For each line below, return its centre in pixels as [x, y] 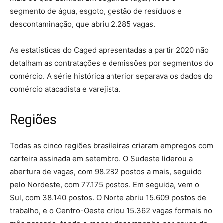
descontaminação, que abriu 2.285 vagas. [83, 24]
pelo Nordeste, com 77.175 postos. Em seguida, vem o [105, 184]
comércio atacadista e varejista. [65, 89]
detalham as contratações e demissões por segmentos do [111, 63]
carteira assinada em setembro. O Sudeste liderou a [101, 158]
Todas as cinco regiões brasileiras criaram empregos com [111, 145]
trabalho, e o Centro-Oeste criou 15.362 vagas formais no [111, 210]
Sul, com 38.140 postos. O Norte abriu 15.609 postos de [108, 197]
